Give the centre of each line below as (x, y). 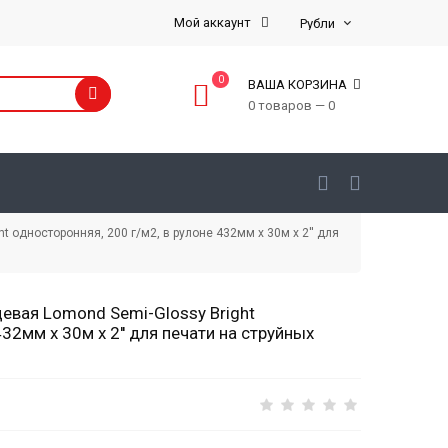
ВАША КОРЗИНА (299, 84)
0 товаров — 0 (291, 105)
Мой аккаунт (214, 22)
